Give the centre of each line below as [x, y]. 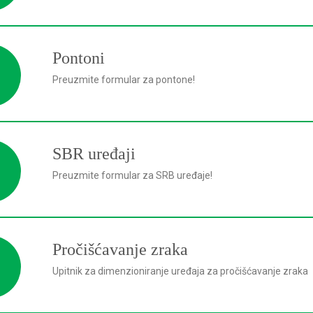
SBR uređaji [94, 154]
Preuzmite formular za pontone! [124, 80]
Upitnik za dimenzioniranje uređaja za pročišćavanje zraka [180, 271]
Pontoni [79, 58]
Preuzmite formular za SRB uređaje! [132, 175]
